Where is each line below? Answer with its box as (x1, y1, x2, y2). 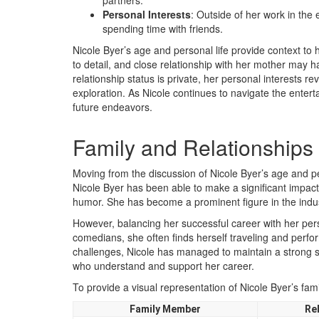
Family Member (130, 303, 201, 315)
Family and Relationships (73, 132, 313, 162)
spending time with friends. (103, 21, 223, 36)
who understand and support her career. (73, 258, 254, 273)
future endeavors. (73, 100, 152, 114)
